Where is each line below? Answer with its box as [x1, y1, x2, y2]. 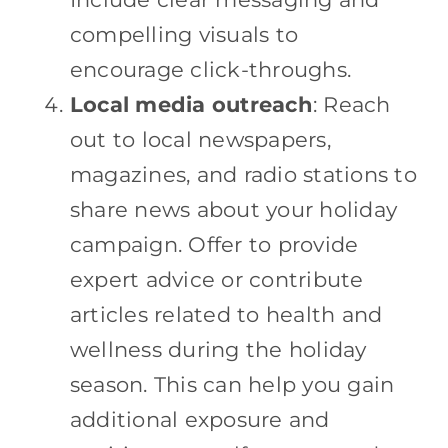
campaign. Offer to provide [69, 231, 359, 257]
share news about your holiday [69, 196, 398, 222]
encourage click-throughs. [69, 56, 352, 82]
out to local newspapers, [69, 126, 331, 152]
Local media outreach [69, 91, 313, 117]
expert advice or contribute [69, 266, 364, 292]
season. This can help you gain [69, 371, 395, 397]
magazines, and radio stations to [69, 161, 417, 187]
